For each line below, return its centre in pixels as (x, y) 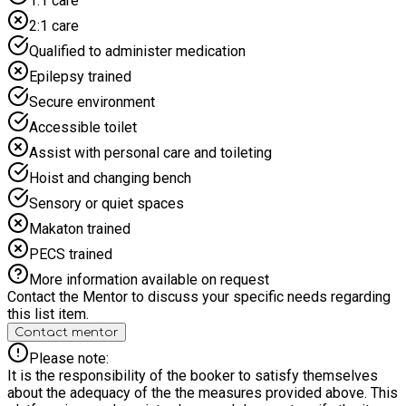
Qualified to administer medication (137, 51)
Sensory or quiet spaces (106, 203)
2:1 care (54, 25)
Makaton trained (80, 228)
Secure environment (92, 101)
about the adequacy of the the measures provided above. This (203, 392)
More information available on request (149, 279)
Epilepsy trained (80, 76)
